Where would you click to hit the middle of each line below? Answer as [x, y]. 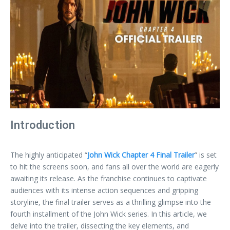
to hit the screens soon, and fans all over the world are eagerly [114, 166]
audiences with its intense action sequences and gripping [104, 190]
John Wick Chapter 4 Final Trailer [141, 155]
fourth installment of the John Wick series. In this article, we [109, 214]
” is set [206, 155]
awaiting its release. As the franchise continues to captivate [109, 178]
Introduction [43, 125]
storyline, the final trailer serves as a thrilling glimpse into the [111, 202]
